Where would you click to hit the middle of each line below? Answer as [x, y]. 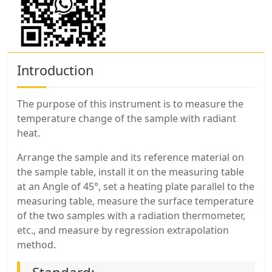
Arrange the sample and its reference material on [131, 158]
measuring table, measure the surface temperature [135, 201]
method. [36, 245]
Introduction [55, 70]
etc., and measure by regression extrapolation [123, 230]
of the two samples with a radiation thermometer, [131, 216]
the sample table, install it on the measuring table [131, 172]
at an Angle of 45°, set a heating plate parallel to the [136, 187]
